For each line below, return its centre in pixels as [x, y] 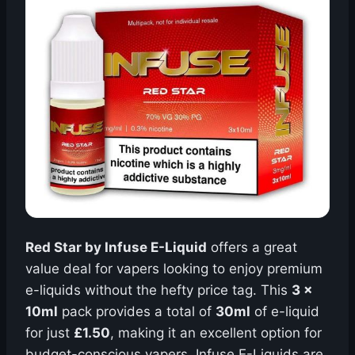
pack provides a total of [137, 312]
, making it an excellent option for [216, 333]
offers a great [252, 248]
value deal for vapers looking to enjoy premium [174, 269]
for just [50, 333]
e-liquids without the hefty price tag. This [158, 290]
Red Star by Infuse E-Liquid [116, 248]
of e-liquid [285, 312]
